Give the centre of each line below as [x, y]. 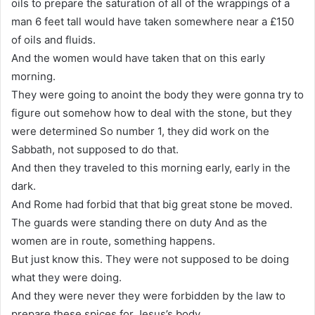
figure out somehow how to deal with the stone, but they [152, 112]
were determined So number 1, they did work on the [140, 131]
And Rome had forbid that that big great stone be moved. [152, 204]
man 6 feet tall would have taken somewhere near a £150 [153, 21]
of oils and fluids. [53, 39]
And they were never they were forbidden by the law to [148, 295]
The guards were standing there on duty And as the [139, 222]
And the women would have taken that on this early [138, 58]
